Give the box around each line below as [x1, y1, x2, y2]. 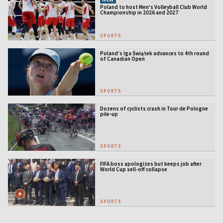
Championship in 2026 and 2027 [100, 9, 178, 16]
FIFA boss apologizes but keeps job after [100, 160, 202, 167]
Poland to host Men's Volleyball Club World [100, 3, 207, 10]
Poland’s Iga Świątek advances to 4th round [100, 49, 209, 57]
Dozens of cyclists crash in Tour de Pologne [100, 105, 208, 112]
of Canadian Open [100, 55, 145, 62]
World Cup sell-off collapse [100, 165, 167, 173]
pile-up [100, 110, 118, 117]
